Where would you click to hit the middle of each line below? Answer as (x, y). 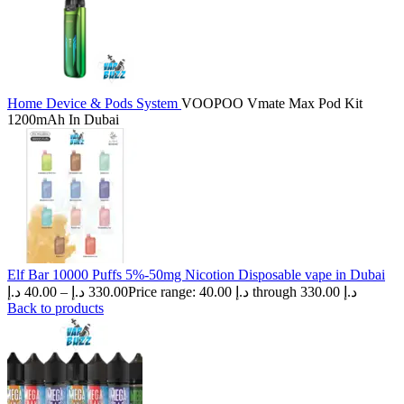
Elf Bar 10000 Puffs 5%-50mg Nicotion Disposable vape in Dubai (196, 275)
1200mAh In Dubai (63, 119)
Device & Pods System (114, 103)
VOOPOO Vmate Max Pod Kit (272, 103)
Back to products (55, 308)
